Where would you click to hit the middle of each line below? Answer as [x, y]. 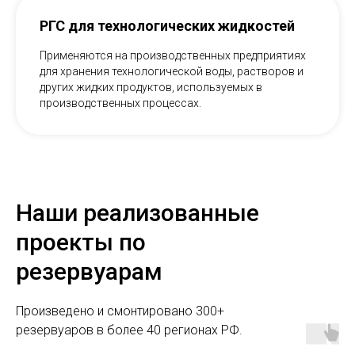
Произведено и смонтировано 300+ [120, 311]
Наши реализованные [137, 213]
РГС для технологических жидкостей [167, 26]
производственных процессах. [120, 103]
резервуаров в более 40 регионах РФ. [129, 330]
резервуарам [89, 272]
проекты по [81, 242]
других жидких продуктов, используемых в [151, 88]
